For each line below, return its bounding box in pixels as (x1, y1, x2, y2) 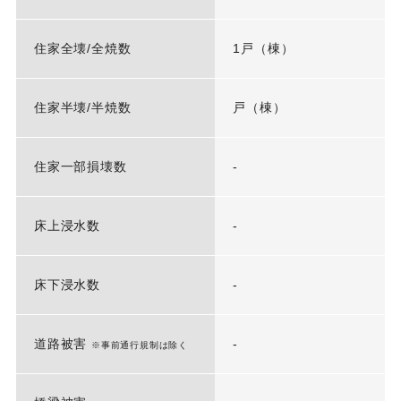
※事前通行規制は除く (90, 340, 188, 351)
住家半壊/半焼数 (33, 100, 132, 115)
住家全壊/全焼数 (33, 41, 132, 56)
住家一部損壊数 (33, 159, 127, 175)
